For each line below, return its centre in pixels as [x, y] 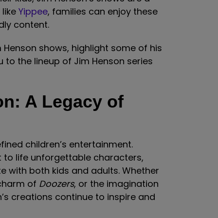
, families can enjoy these [103, 11]
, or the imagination [116, 184]
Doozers [56, 184]
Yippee [33, 11]
